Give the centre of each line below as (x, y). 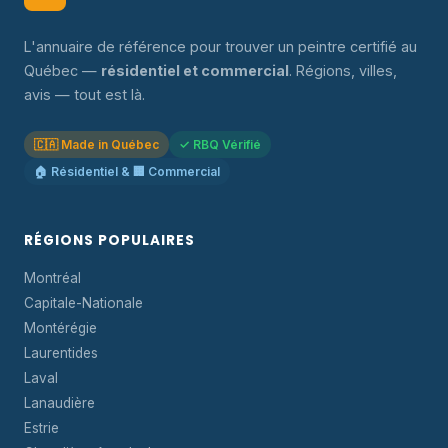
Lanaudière (59, 403)
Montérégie (60, 328)
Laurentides (61, 353)
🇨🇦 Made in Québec (96, 144)
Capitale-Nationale (83, 303)
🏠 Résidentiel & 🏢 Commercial (127, 171)
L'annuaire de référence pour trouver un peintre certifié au (220, 46)
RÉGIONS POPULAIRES (109, 240)
